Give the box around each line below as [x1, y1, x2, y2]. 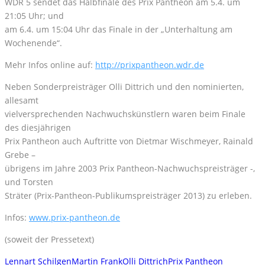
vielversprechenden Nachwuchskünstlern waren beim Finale [5, 108, 245, 120]
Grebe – [5, 149, 35, 161]
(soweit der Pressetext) [5, 234, 94, 245]
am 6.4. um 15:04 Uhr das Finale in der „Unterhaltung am [5, 24, 232, 35]
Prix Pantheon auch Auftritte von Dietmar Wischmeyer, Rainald [5, 135, 253, 147]
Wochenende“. [5, 37, 62, 49]
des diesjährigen [5, 122, 71, 134]
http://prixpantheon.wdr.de [95, 59, 204, 71]
